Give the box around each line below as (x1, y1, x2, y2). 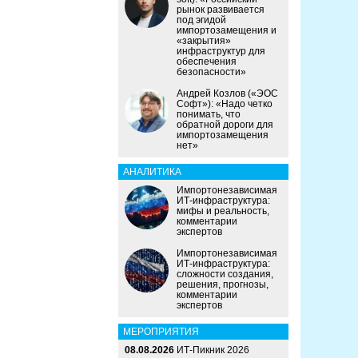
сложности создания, (177, 268, 273, 280)
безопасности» (177, 66, 246, 78)
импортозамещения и (177, 25, 276, 37)
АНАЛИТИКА (123, 166, 181, 178)
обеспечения (177, 56, 237, 68)
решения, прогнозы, (177, 279, 268, 291)
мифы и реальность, (177, 205, 269, 217)
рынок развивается (177, 4, 265, 16)
